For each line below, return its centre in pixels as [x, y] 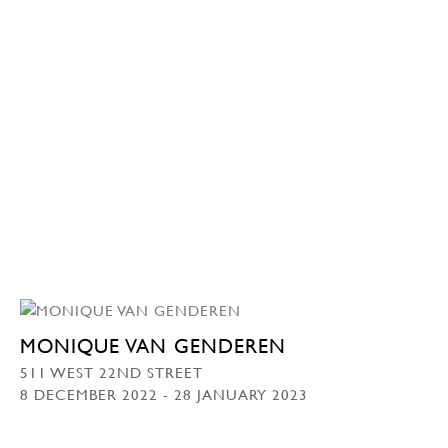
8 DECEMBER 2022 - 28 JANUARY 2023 [164, 394]
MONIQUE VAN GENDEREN [153, 346]
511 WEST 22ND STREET [111, 372]
